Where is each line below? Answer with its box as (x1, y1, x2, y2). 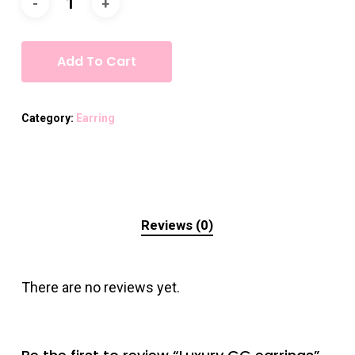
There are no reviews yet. (21, 279, 180, 296)
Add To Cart (56, 52, 136, 71)
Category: (21, 112, 76, 125)
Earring (75, 112, 115, 125)
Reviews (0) (141, 217, 214, 234)
